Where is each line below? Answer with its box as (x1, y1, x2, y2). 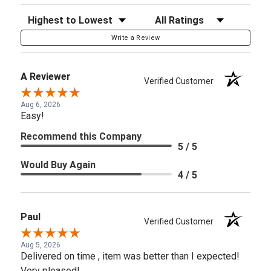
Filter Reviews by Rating (147, 11, 245, 22)
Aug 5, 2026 (21, 240, 60, 249)
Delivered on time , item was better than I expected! (21, 250, 240, 262)
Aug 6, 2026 (21, 100, 60, 109)
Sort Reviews (20, 11, 74, 22)
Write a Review (111, 33, 160, 42)
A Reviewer (21, 70, 71, 82)
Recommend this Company (21, 130, 142, 142)
